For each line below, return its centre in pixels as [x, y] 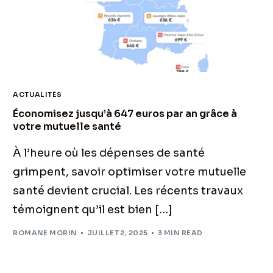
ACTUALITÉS [37, 95]
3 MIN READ [180, 232]
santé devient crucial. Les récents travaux [128, 191]
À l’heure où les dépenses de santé [109, 153]
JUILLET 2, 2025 [117, 232]
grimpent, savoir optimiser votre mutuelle [130, 172]
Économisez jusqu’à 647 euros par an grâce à [125, 114]
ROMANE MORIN [45, 232]
